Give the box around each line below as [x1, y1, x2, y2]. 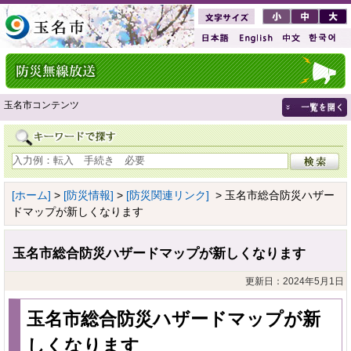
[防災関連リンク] [126, 188, 209, 201]
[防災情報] [63, 188, 114, 201]
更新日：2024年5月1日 [245, 275, 344, 287]
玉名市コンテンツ [4, 100, 79, 110]
